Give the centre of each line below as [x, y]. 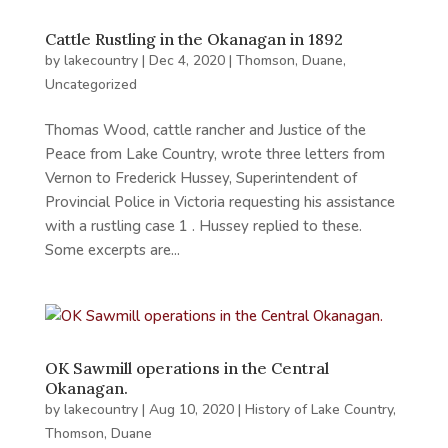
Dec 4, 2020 [186, 61]
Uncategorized [90, 85]
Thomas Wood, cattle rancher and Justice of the [205, 130]
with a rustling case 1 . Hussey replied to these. [205, 226]
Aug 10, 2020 [191, 410]
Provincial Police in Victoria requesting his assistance [219, 202]
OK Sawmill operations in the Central [186, 368]
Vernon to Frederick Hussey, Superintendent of [200, 178]
